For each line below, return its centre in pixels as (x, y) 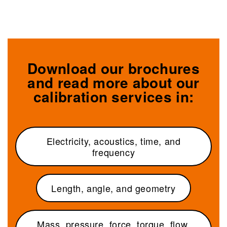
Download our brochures (113, 68)
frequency (113, 152)
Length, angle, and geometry (113, 188)
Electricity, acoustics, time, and (113, 141)
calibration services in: (113, 96)
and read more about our (113, 82)
